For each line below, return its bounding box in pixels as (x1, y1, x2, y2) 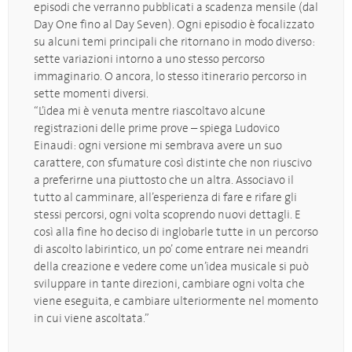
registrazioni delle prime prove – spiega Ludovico (34, 119, 280, 136)
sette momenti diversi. (34, 85, 148, 101)
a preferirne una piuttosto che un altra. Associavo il (34, 171, 294, 188)
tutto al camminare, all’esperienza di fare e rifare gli (34, 189, 297, 205)
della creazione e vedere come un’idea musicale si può (34, 258, 309, 274)
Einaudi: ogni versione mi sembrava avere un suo (34, 137, 282, 153)
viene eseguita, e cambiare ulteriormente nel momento (34, 292, 318, 309)
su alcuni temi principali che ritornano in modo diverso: (34, 33, 315, 49)
